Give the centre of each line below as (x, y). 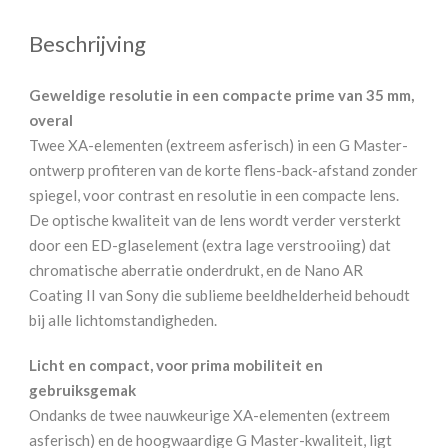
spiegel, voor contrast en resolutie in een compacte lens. (214, 194)
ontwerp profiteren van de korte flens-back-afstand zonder (223, 169)
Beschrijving (87, 43)
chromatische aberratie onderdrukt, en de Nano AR (196, 269)
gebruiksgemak (82, 389)
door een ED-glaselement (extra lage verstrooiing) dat (210, 244)
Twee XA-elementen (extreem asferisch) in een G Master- (218, 144)
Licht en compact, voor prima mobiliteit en (176, 364)
